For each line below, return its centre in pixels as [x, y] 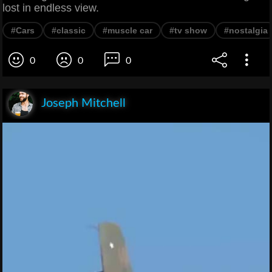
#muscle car [127, 30]
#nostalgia [246, 30]
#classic [69, 30]
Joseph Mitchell [83, 104]
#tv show [188, 30]
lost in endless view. [51, 8]
